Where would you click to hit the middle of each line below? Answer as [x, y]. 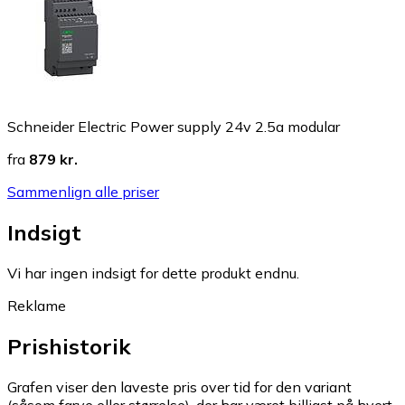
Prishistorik [69, 346]
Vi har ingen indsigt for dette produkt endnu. [153, 273]
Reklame [37, 305]
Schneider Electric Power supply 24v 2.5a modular [174, 127]
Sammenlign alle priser [83, 192]
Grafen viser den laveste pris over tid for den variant [179, 386]
